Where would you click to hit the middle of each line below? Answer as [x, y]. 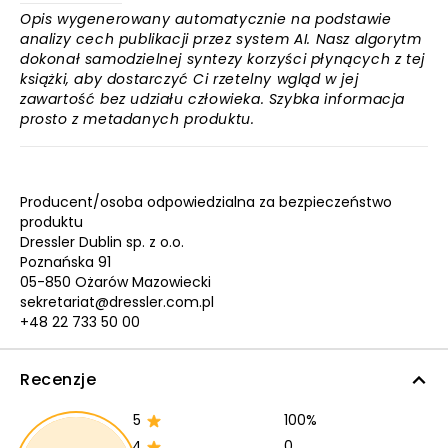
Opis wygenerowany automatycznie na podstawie [206, 19]
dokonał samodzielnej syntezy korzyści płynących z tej [222, 59]
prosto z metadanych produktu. [137, 119]
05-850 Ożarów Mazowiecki [115, 282]
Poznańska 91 [65, 262]
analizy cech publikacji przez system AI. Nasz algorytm [221, 39]
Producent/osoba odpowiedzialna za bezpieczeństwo [206, 202]
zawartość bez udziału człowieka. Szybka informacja [213, 99]
